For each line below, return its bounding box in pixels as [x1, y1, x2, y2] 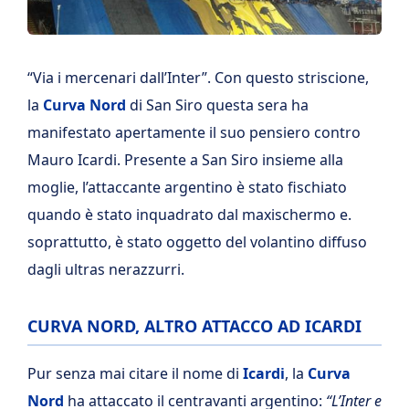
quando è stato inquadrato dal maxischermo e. [27, 204, 351, 225]
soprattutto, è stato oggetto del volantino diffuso [27, 232, 367, 252]
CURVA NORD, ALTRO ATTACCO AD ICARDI [27, 315, 362, 337]
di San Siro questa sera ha [126, 95, 309, 115]
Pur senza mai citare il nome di [27, 363, 243, 383]
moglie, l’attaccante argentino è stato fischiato [27, 177, 347, 197]
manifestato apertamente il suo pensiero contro [27, 122, 361, 142]
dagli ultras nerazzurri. [27, 259, 184, 279]
